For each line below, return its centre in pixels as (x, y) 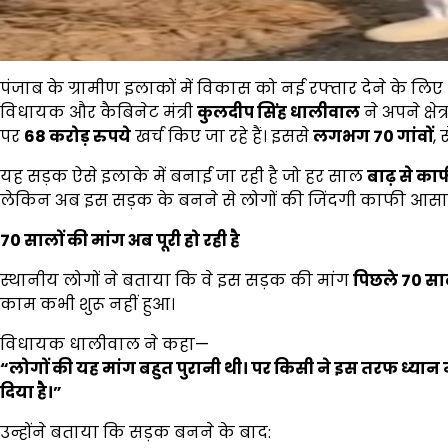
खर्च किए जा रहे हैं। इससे (222, 136)
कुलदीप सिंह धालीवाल (278, 112)
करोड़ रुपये (90, 136)
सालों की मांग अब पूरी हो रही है (132, 240)
